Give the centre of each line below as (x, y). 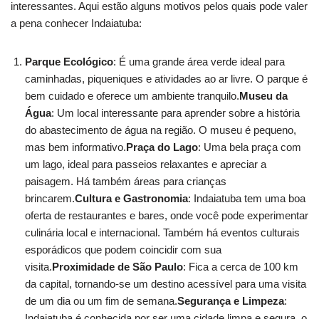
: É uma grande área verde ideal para (199, 62)
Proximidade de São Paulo (117, 267)
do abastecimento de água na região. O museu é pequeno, (161, 130)
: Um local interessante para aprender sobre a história (176, 113)
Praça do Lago (162, 147)
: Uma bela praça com (250, 147)
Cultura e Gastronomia (131, 199)
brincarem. (50, 199)
